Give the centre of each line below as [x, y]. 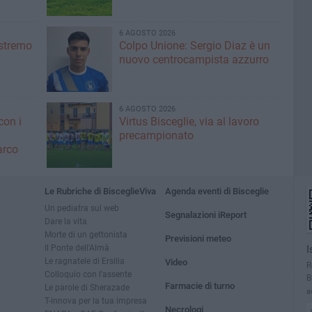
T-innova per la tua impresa [96, 300]
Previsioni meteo [198, 238]
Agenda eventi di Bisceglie [217, 191]
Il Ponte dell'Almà [77, 247]
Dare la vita [66, 221]
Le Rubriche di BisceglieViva [100, 191]
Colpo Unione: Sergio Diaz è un [194, 45]
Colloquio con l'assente [88, 274]
